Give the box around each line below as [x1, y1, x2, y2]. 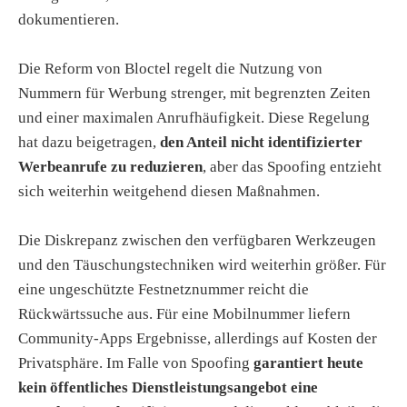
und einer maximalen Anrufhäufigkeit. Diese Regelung [18, 109, 370, 127]
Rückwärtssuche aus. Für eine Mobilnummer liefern [18, 305, 351, 323]
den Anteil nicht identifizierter [160, 134, 362, 152]
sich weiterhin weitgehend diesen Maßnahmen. [18, 183, 320, 201]
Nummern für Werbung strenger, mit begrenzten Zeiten [18, 84, 371, 103]
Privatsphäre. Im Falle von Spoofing [18, 354, 253, 372]
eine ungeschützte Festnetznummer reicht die [18, 281, 309, 299]
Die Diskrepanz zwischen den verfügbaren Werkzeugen [18, 232, 376, 250]
